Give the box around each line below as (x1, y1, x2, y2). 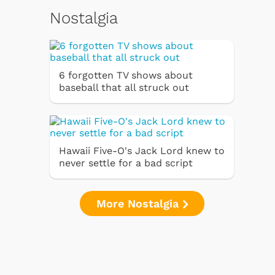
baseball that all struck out (59, 81, 189, 93)
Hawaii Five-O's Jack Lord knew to (59, 144, 225, 157)
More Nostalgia (96, 196, 182, 210)
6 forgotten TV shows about (59, 69, 193, 81)
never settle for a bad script (59, 157, 193, 169)
